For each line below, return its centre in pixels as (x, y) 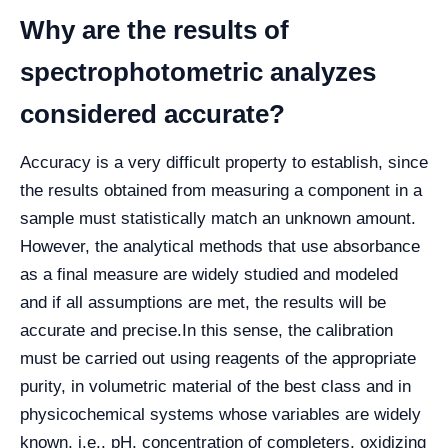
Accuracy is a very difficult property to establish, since (224, 162)
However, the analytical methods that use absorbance (220, 246)
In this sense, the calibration (287, 330)
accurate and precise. (101, 330)
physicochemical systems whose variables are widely (220, 414)
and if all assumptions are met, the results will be (203, 302)
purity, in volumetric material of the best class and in (215, 386)
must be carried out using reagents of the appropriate (218, 358)
